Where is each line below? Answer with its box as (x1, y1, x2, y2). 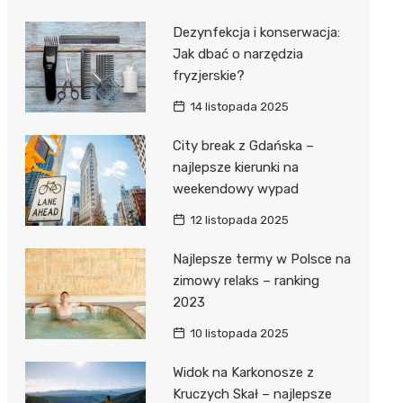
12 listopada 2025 (189, 213, 289, 228)
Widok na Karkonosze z (172, 364, 314, 381)
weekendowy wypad (172, 181, 299, 198)
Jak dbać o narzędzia (172, 46, 303, 63)
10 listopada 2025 (189, 327, 289, 341)
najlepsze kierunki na (172, 159, 299, 176)
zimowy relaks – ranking (172, 273, 319, 290)
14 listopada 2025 (189, 100, 289, 114)
